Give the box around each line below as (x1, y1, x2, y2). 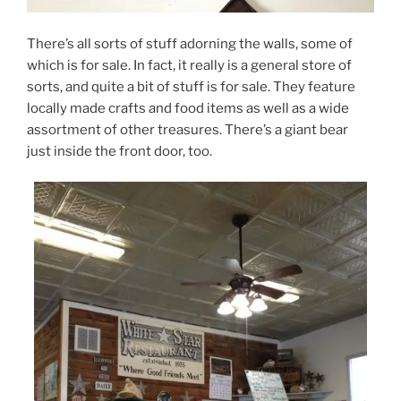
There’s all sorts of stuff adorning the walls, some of (27, 35, 353, 52)
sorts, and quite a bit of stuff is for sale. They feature (27, 78, 355, 95)
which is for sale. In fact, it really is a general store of (27, 56, 352, 73)
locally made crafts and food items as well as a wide (27, 99, 349, 116)
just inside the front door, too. (27, 142, 212, 159)
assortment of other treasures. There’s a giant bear (27, 121, 348, 138)
